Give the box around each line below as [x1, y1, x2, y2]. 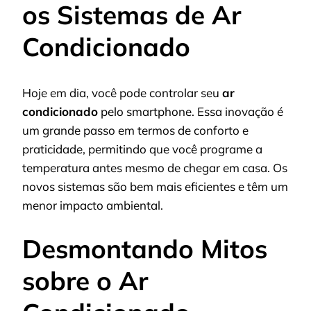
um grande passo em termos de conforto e [22, 123, 249, 138]
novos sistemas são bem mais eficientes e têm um [22, 179, 288, 194]
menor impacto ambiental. [22, 198, 163, 213]
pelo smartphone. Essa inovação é [98, 104, 283, 119]
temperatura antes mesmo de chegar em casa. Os [22, 160, 287, 176]
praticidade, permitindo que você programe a [22, 142, 262, 157]
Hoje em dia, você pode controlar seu [22, 85, 222, 101]
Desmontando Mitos [22, 232, 267, 264]
